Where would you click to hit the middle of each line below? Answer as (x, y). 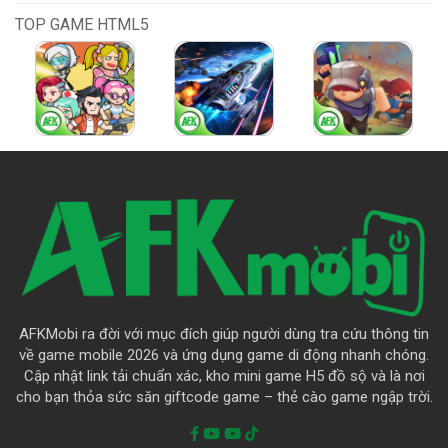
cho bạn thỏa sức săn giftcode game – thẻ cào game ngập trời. (224, 396)
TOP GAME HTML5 (82, 25)
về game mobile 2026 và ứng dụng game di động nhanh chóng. (224, 354)
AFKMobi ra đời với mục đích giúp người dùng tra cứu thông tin (224, 333)
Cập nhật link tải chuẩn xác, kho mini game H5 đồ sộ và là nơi (224, 375)
